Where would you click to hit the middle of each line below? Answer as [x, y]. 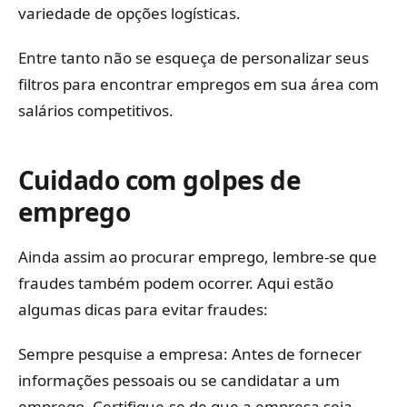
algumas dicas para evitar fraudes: [143, 309]
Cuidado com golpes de [160, 179]
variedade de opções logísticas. [129, 13]
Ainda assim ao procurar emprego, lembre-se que [198, 256]
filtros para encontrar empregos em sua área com [199, 84]
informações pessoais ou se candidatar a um [179, 381]
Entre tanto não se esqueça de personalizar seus [194, 58]
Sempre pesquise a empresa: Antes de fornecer [190, 354]
